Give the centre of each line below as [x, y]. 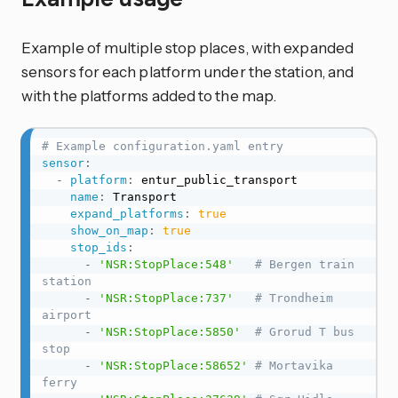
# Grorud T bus [304, 331]
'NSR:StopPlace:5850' [169, 331]
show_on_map [109, 230]
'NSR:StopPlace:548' [166, 264]
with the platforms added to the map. [149, 95]
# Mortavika [294, 365]
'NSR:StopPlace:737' [166, 298]
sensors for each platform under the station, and [188, 71]
